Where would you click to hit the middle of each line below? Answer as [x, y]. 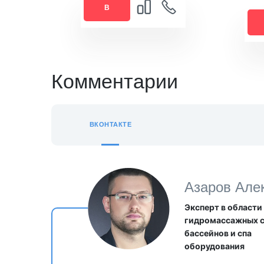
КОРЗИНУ [107, 27]
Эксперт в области [223, 207]
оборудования [214, 246]
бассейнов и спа [218, 233]
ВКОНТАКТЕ [110, 125]
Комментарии [115, 81]
